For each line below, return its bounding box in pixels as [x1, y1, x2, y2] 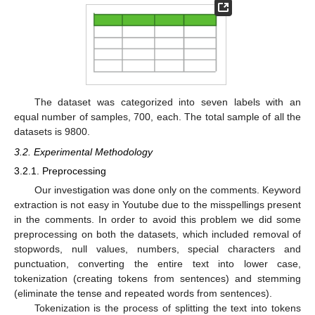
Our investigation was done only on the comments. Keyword [34, 184, 301, 195]
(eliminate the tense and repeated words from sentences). [14, 287, 272, 299]
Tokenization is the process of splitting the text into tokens [34, 302, 301, 314]
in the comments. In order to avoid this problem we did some [14, 213, 301, 225]
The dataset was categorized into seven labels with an [34, 96, 301, 108]
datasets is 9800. [14, 126, 90, 138]
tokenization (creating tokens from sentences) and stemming [14, 272, 301, 284]
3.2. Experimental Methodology [14, 146, 153, 157]
